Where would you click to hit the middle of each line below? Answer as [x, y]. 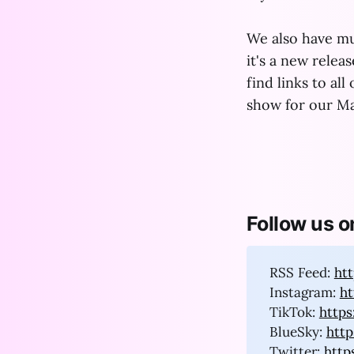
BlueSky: [298, 331]
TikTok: [294, 312]
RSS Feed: [301, 272]
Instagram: [304, 292]
